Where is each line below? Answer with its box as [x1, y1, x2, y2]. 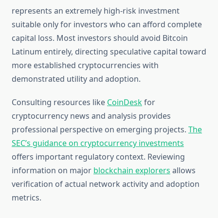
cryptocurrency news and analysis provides [12, 110, 171, 122]
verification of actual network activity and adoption [12, 179, 200, 190]
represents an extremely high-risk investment [12, 5, 180, 17]
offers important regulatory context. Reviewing [12, 151, 185, 163]
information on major [12, 165, 93, 176]
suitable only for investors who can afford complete [12, 19, 202, 30]
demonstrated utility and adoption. [12, 73, 141, 85]
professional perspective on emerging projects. [12, 124, 188, 135]
